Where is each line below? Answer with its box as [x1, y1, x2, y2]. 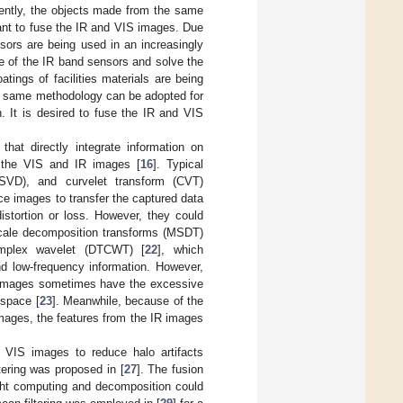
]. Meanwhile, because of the [51, 293, 204, 308]
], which [157, 242, 204, 256]
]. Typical [153, 157, 204, 171]
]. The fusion [136, 362, 204, 376]
